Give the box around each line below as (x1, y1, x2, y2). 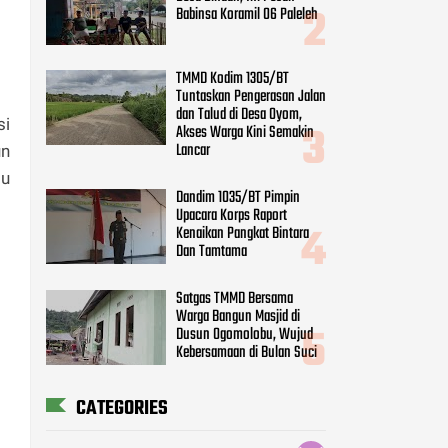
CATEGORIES (76, 392, 168, 424)
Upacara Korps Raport (176, 202, 287, 229)
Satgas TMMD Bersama (176, 285, 293, 312)
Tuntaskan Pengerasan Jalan (176, 84, 326, 111)
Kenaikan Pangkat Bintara (176, 220, 309, 247)
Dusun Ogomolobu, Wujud (176, 321, 313, 348)
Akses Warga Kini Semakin (176, 120, 314, 147)
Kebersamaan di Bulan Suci (176, 339, 317, 366)
